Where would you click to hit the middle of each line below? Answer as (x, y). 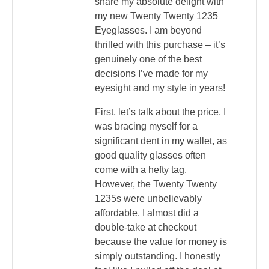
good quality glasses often (150, 156)
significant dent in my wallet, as (161, 141)
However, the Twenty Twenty (156, 184)
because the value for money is (161, 242)
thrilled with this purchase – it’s (160, 45)
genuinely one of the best (148, 59)
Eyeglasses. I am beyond (148, 31)
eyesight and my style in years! (160, 88)
